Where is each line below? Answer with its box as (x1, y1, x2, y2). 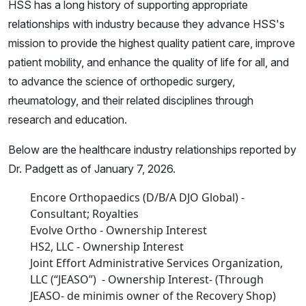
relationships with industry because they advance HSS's (8, 17, 285, 31)
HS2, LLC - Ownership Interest (30, 239, 184, 255)
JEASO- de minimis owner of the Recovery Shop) (30, 288, 276, 304)
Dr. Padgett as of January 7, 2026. (8, 162, 176, 176)
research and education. (8, 113, 127, 127)
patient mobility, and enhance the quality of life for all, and (8, 55, 289, 70)
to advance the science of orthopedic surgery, (8, 74, 235, 89)
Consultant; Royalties (30, 206, 139, 222)
